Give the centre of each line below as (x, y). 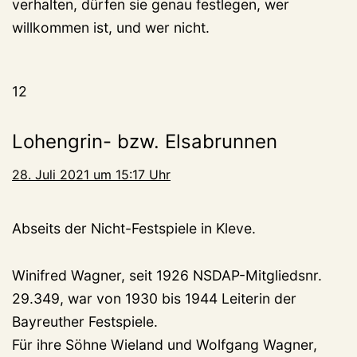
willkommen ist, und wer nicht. (111, 27)
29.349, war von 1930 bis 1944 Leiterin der (154, 298)
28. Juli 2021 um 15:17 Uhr (91, 174)
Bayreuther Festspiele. (85, 321)
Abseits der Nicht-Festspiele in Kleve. (134, 228)
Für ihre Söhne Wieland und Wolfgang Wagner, (165, 344)
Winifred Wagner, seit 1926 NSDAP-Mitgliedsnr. (167, 275)
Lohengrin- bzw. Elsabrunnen (145, 141)
